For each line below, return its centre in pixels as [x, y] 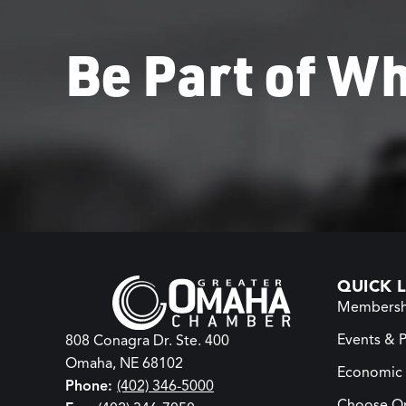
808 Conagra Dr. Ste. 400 [147, 341]
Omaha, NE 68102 [124, 364]
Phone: [91, 387]
